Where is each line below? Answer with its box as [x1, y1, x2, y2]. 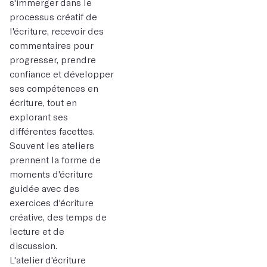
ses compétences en [10, 82, 98, 94]
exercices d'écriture [10, 197, 94, 208]
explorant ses [10, 111, 68, 122]
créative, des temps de [10, 211, 107, 222]
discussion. [10, 240, 60, 251]
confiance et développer [10, 68, 113, 79]
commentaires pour [10, 39, 93, 51]
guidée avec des [10, 182, 79, 194]
